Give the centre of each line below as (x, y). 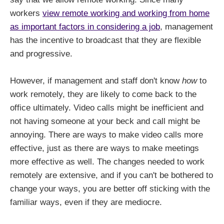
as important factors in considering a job (85, 26)
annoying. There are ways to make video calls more (106, 135)
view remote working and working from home (126, 13)
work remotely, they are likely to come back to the (103, 94)
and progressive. (41, 53)
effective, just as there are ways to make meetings (104, 148)
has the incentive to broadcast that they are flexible (105, 40)
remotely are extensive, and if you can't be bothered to (111, 175)
